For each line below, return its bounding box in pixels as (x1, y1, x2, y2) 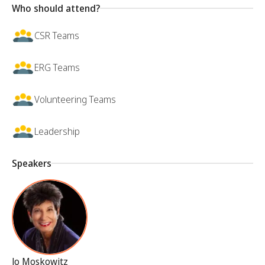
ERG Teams (34, 61, 80, 75)
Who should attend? (12, 2, 100, 15)
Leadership (34, 125, 80, 138)
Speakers (12, 157, 51, 170)
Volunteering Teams (34, 93, 116, 106)
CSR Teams (34, 29, 79, 43)
